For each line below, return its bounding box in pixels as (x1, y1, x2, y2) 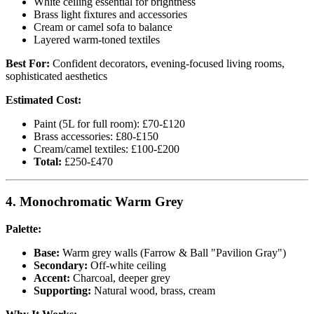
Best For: (6, 57, 50, 70)
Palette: (6, 222, 41, 235)
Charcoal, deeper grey (70, 271, 170, 284)
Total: (34, 156, 62, 168)
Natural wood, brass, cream (91, 284, 215, 296)
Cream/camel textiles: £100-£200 (34, 143, 179, 156)
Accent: (34, 271, 70, 284)
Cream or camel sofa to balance (34, 21, 172, 34)
